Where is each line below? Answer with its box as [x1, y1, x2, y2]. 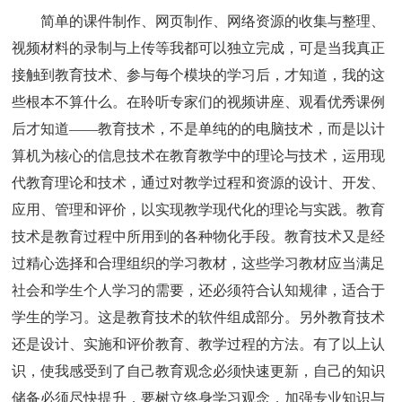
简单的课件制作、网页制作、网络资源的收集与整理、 [40, 13, 386, 29]
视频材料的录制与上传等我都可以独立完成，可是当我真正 [12, 39, 386, 56]
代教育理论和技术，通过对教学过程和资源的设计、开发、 [12, 174, 386, 190]
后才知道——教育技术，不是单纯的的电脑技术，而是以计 [12, 120, 386, 136]
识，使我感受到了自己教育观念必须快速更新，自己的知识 [12, 363, 386, 379]
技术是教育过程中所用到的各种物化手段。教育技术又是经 [12, 228, 386, 244]
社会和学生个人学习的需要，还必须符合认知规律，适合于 [12, 282, 386, 298]
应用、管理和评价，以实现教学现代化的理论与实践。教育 [12, 201, 386, 217]
